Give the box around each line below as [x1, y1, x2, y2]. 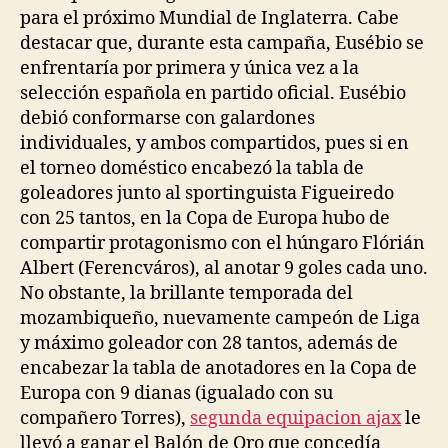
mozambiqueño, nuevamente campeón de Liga [20, 306, 420, 330]
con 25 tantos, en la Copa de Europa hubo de [20, 206, 390, 230]
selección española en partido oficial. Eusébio [20, 81, 406, 105]
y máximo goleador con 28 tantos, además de [20, 331, 398, 355]
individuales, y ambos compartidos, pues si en [20, 131, 409, 155]
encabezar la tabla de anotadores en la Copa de [20, 356, 417, 380]
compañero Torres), [20, 406, 190, 430]
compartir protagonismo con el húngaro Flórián [20, 231, 425, 255]
